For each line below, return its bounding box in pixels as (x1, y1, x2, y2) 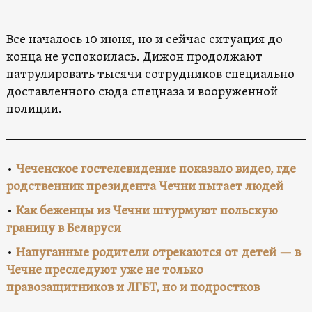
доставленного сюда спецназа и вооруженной (6, 84, 278, 101)
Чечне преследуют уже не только (6, 263, 203, 279)
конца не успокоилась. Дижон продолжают (6, 49, 263, 66)
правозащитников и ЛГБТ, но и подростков (6, 280, 260, 297)
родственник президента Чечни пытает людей (6, 179, 283, 196)
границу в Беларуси (6, 221, 121, 237)
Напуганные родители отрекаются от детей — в (15, 245, 301, 262)
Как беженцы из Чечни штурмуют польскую (15, 203, 278, 220)
